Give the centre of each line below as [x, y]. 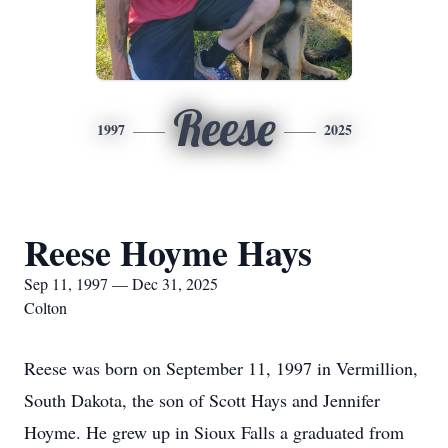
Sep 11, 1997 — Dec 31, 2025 [121, 283]
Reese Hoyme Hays [168, 252]
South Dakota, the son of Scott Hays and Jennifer [202, 400]
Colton [45, 307]
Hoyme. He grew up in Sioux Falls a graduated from [214, 432]
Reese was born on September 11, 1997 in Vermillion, [221, 368]
